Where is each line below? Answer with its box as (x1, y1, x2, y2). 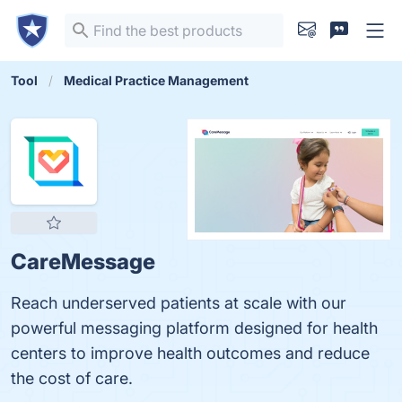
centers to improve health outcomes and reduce (11, 344, 370, 363)
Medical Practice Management (64, 73, 249, 88)
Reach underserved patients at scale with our (11, 293, 346, 312)
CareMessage (11, 249, 155, 275)
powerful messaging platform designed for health (11, 319, 378, 337)
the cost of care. (11, 369, 133, 388)
